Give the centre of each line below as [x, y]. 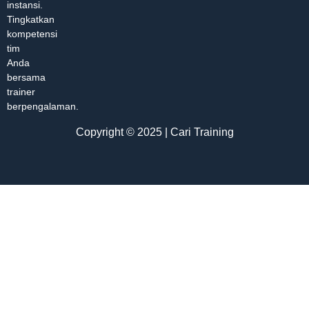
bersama [26, 78]
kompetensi [32, 34]
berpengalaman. [43, 107]
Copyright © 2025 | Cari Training [154, 132]
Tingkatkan [31, 20]
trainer [21, 92]
